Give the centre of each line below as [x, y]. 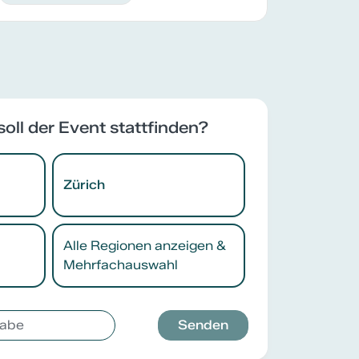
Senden [203, 325]
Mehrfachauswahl [121, 265]
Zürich [84, 185]
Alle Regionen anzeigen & [145, 246]
